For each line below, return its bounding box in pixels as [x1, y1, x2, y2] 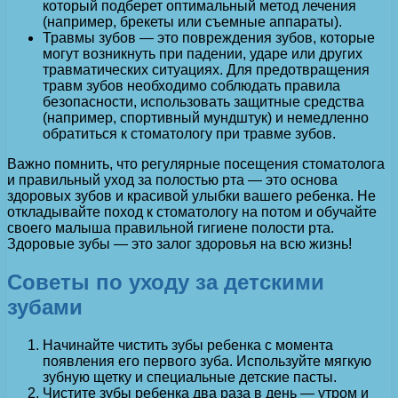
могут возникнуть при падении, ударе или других [43, 46, 362, 62]
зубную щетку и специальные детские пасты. [43, 369, 337, 385]
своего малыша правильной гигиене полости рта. [7, 220, 334, 236]
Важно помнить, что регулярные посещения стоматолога [7, 156, 385, 172]
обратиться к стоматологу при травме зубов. [43, 126, 336, 142]
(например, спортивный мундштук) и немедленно [43, 110, 369, 126]
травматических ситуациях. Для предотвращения [43, 62, 370, 78]
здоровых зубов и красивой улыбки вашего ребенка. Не [7, 188, 376, 204]
